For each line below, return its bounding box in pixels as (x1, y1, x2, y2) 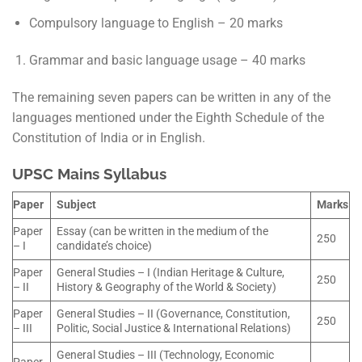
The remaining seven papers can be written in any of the (12, 89, 330, 105)
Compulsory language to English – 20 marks (28, 15, 283, 31)
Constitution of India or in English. (12, 129, 205, 145)
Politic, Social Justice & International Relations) (57, 321, 292, 335)
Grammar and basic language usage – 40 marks (28, 52, 305, 68)
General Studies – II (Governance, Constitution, (57, 306, 291, 321)
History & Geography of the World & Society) (57, 280, 277, 294)
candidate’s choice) (57, 238, 153, 253)
